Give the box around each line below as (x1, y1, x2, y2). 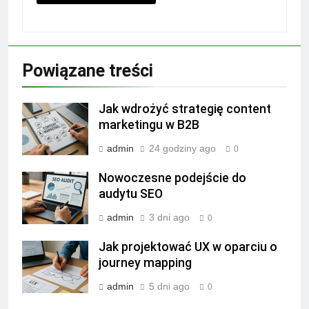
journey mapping (99, 255, 192, 270)
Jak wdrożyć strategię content (99, 101, 271, 116)
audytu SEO (99, 186, 163, 201)
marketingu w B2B (99, 117, 199, 132)
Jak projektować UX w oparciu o (99, 239, 277, 254)
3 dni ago (149, 211, 190, 223)
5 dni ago (149, 280, 190, 292)
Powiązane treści (22, 60, 153, 81)
